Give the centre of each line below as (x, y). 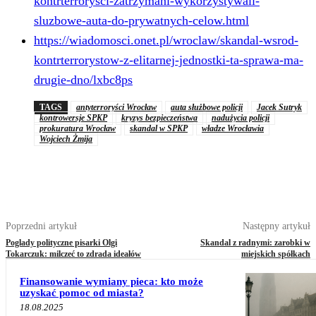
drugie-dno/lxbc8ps (83, 80)
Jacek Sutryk (279, 108)
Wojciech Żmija (66, 139)
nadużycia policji (241, 118)
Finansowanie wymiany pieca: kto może (111, 282)
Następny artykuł (276, 226)
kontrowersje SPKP (73, 118)
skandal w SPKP (159, 129)
